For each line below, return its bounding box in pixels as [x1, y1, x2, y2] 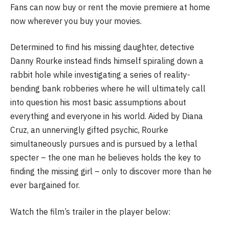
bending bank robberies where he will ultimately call [10, 83, 205, 94]
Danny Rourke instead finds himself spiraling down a [10, 56, 203, 66]
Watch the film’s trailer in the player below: [10, 206, 170, 217]
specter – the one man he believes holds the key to [10, 152, 201, 163]
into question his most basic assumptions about [10, 97, 186, 108]
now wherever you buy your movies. [10, 15, 142, 26]
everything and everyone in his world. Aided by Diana [10, 111, 203, 122]
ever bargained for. [10, 180, 80, 191]
